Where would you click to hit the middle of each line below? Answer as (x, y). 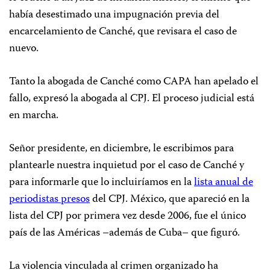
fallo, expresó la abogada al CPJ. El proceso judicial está (132, 99)
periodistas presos (49, 199)
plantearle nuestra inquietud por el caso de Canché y (127, 166)
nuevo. (24, 49)
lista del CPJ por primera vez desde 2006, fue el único (127, 216)
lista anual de (224, 183)
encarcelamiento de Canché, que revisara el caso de (123, 32)
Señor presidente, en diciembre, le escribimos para (121, 149)
